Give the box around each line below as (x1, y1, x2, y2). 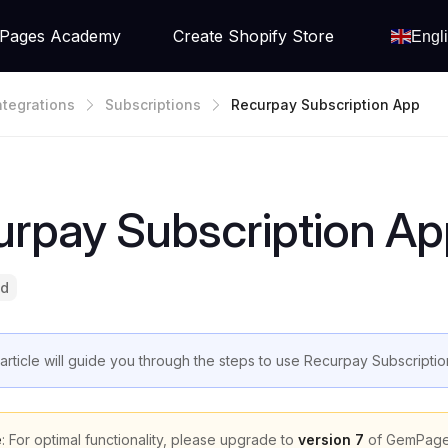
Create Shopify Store (172, 26, 334, 46)
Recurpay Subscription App (231, 95, 420, 113)
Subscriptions (105, 95, 201, 113)
